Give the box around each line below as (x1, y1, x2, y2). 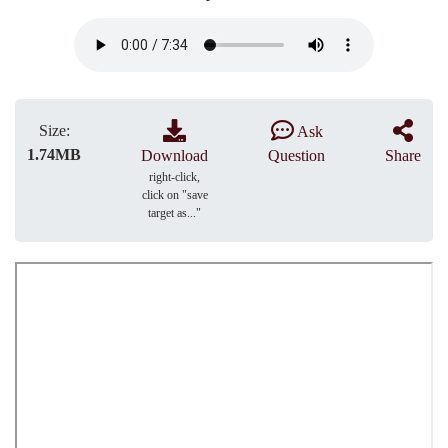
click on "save (141, 188, 208, 202)
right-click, (149, 170, 200, 184)
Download (141, 147, 208, 164)
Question (268, 147, 325, 164)
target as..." (148, 206, 201, 220)
